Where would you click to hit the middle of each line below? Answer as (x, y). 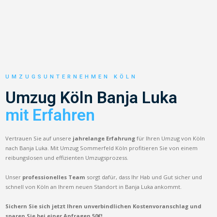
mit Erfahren (50, 115)
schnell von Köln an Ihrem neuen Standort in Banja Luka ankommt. (94, 186)
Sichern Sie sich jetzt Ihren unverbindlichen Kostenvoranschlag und (104, 206)
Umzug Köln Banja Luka (92, 97)
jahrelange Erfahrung (104, 138)
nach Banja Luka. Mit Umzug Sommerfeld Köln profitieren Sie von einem (102, 148)
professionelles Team (54, 177)
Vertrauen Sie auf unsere (39, 138)
